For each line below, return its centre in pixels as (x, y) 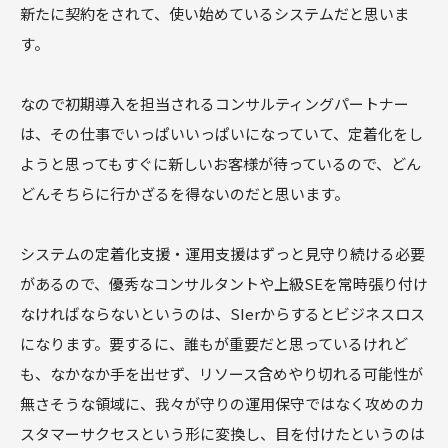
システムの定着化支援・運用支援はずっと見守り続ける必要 (222, 254)
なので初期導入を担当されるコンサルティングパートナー (214, 104)
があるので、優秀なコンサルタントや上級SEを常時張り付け (224, 284)
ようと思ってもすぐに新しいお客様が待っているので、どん (220, 164)
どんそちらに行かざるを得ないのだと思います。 (184, 194)
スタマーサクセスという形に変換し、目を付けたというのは (222, 434)
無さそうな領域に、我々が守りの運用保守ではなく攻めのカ (222, 404)
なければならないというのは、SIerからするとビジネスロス (222, 314)
